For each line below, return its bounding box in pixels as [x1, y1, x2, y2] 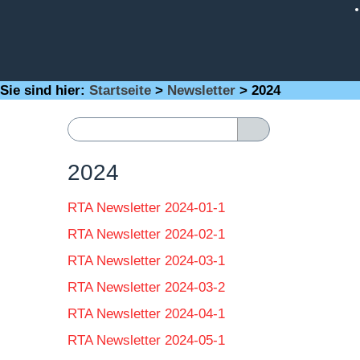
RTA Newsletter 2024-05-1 [67, 333, 225, 348]
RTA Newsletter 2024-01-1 [67, 200, 225, 215]
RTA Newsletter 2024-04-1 [67, 306, 225, 321]
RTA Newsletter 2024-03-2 [67, 280, 225, 295]
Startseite [89, 83, 151, 98]
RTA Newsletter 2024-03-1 [67, 253, 225, 268]
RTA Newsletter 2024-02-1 [67, 227, 225, 242]
